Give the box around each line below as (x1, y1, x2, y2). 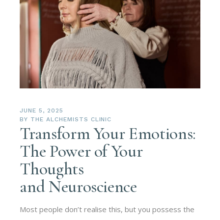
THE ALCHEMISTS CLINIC (30, 115, 112, 123)
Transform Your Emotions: (20, 123, 196, 144)
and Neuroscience (20, 176, 137, 197)
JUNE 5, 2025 (20, 107, 63, 114)
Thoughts (20, 158, 84, 179)
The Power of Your (20, 140, 143, 162)
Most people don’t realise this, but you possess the (20, 204, 195, 214)
